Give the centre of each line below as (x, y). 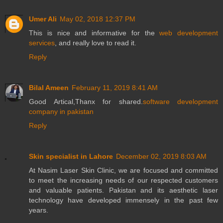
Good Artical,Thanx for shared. (86, 101)
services (42, 43)
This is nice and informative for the (94, 33)
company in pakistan (61, 111)
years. (39, 210)
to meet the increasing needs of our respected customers (123, 180)
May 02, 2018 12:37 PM (98, 19)
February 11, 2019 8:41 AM (115, 87)
